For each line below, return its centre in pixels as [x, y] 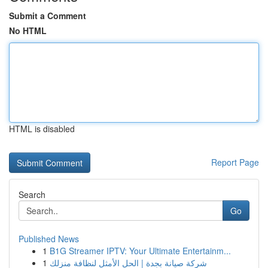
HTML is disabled [42, 129]
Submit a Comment [48, 16]
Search [32, 194]
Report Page [235, 162]
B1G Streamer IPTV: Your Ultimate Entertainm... [140, 251]
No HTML [28, 31]
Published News [49, 239]
